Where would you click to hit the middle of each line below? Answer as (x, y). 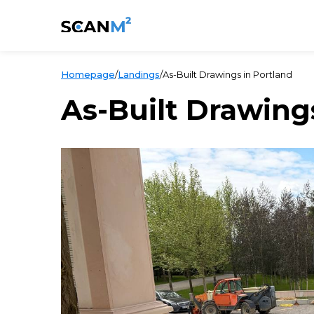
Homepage (88, 74)
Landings (139, 74)
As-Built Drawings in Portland (227, 74)
